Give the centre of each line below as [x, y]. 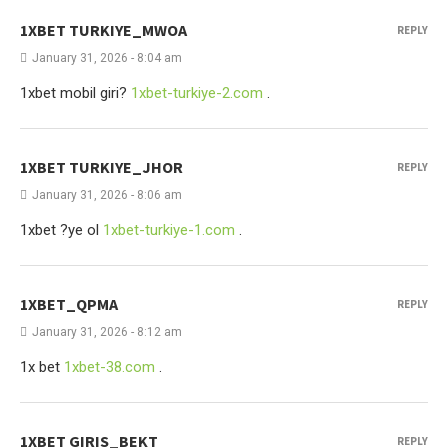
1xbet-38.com [109, 367]
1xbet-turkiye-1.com [169, 230]
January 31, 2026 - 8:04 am [107, 58]
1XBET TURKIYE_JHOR [101, 167]
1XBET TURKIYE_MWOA [103, 30]
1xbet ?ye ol [61, 230]
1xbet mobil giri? [75, 93]
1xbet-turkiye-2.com [197, 93]
